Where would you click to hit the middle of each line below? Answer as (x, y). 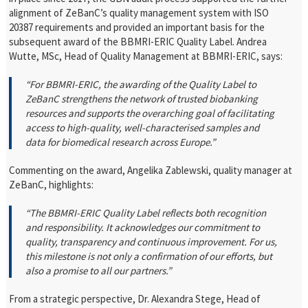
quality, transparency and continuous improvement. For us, (152, 242)
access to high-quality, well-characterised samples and (143, 128)
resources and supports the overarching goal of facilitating (150, 113)
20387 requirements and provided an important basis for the (137, 27)
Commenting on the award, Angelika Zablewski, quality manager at (151, 170)
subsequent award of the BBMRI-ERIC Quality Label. (122, 42)
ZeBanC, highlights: (52, 185)
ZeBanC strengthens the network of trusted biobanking (142, 99)
